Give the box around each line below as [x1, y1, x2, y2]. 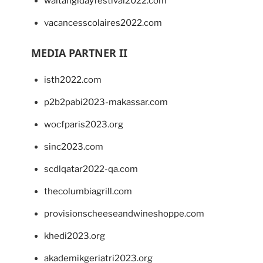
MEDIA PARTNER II [31, 46, 127, 60]
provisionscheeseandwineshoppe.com [44, 208, 204, 220]
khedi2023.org [44, 231, 105, 242]
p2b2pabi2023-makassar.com [44, 97, 168, 108]
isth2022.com [44, 75, 102, 86]
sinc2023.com [44, 141, 103, 153]
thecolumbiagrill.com [44, 186, 132, 197]
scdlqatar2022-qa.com [44, 164, 138, 175]
